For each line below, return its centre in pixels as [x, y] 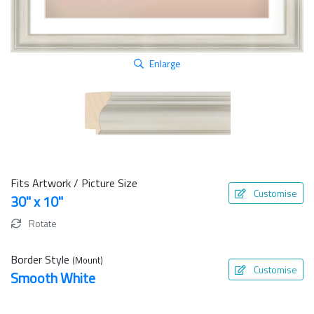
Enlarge [165, 64]
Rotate [42, 223]
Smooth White [53, 278]
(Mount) [88, 260]
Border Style [41, 259]
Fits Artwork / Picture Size [74, 183]
